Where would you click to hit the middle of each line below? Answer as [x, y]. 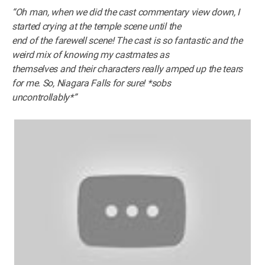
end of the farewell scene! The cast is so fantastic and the [127, 40]
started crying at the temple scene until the [96, 26]
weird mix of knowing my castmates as [91, 54]
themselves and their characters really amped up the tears [127, 69]
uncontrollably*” [44, 97]
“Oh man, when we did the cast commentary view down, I [126, 12]
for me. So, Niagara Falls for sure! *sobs [91, 83]
